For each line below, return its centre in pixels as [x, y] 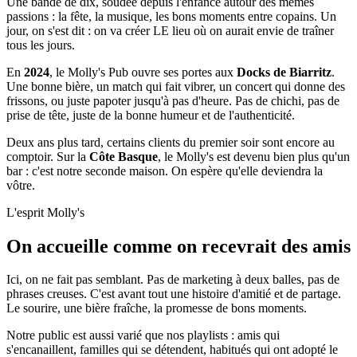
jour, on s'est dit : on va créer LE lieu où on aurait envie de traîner [170, 30]
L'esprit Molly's [45, 212]
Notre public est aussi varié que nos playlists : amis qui [143, 335]
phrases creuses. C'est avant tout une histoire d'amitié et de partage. [174, 294]
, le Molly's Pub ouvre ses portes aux [143, 72]
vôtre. [21, 185]
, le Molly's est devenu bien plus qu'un [254, 156]
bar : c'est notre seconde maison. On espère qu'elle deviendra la [165, 171]
